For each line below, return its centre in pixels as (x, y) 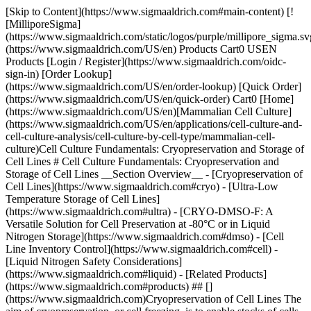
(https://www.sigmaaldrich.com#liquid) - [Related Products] (136, 274)
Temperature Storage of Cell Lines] (83, 199)
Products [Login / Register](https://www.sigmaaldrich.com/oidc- (146, 61)
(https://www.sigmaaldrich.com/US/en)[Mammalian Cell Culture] (149, 111)
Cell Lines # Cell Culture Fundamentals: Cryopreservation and (142, 161)
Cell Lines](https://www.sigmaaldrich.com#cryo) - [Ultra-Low (142, 186)
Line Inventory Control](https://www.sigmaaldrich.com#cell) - (142, 249)
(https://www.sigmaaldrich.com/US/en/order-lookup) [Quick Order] (153, 86)
